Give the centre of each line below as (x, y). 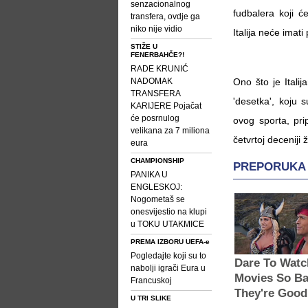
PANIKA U (149, 175)
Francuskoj (151, 280)
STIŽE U (144, 46)
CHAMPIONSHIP (157, 161)
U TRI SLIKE (151, 298)
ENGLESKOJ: (156, 187)
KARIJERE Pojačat (166, 106)
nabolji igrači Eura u (168, 268)
